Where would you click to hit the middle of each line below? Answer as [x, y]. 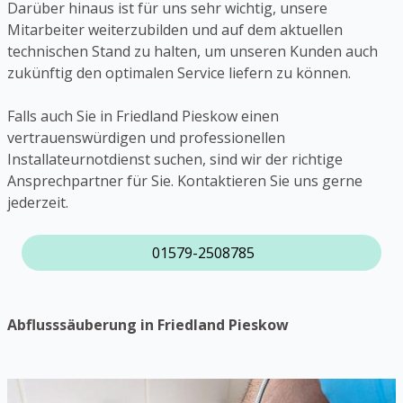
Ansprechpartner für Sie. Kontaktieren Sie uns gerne [185, 181]
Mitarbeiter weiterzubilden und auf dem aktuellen [175, 30]
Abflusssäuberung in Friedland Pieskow [148, 325]
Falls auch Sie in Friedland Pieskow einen [143, 116]
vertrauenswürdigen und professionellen [146, 138]
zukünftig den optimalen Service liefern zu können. [179, 73]
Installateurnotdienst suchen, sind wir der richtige [175, 160]
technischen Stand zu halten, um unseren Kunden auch [193, 52]
